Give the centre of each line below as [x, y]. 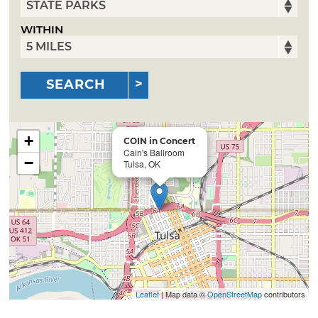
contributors [283, 294]
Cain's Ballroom [154, 152]
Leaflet [147, 294]
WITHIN [42, 30]
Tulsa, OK [142, 163]
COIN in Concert [160, 141]
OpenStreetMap [234, 294]
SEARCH [76, 85]
